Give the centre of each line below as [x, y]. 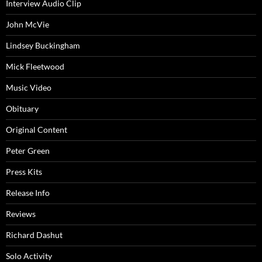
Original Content [37, 130]
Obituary [22, 109]
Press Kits [24, 172]
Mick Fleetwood [35, 67]
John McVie [27, 25]
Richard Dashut [34, 235]
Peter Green [28, 151]
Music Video [29, 88]
